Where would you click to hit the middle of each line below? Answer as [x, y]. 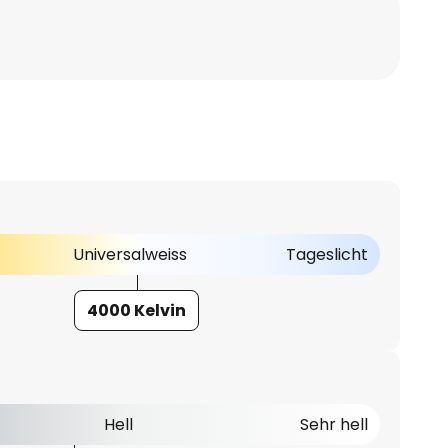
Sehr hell [333, 424]
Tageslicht [326, 254]
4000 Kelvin [137, 310]
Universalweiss [129, 254]
